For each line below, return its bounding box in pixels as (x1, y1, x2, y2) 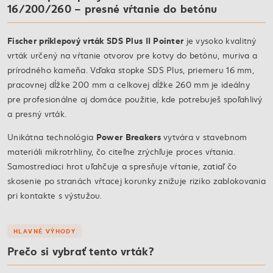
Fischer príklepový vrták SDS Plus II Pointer (7, 34, 184, 47)
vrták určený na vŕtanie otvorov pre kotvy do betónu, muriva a (7, 49, 258, 62)
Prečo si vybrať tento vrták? (7, 243, 154, 259)
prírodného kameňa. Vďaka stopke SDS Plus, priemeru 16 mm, (7, 63, 254, 76)
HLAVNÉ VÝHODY (13, 226, 76, 236)
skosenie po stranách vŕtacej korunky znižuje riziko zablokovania (7, 174, 266, 187)
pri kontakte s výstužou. (7, 189, 102, 202)
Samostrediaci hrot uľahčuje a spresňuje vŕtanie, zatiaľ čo (7, 160, 237, 172)
